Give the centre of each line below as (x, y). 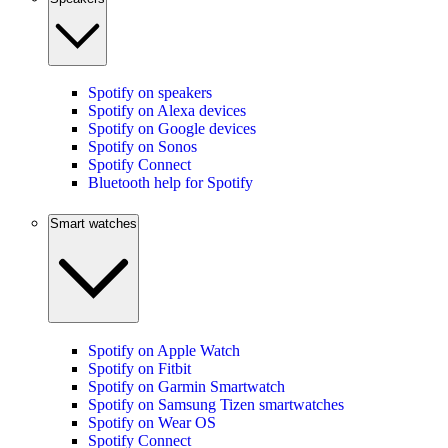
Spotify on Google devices (172, 129)
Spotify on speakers (150, 93)
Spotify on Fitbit (139, 368)
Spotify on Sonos (142, 147)
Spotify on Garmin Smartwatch (186, 386)
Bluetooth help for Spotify (170, 183)
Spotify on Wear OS (152, 422)
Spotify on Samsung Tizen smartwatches (216, 404)
